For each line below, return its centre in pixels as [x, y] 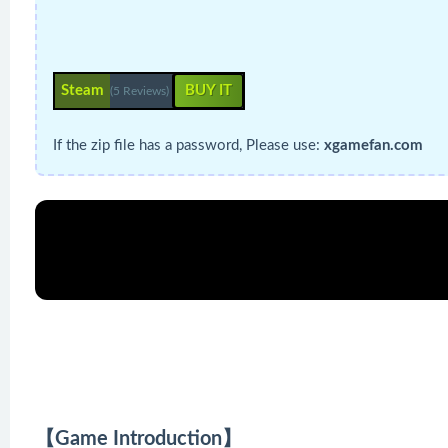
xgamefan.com [373, 145]
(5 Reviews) [141, 91]
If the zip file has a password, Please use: [188, 145]
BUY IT [208, 90]
